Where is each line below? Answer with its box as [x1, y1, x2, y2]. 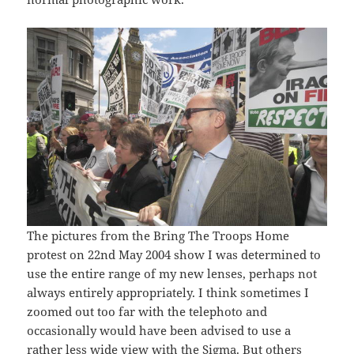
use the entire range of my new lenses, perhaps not [27, 265, 318, 282]
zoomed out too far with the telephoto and [27, 303, 268, 320]
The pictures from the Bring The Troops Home [27, 228, 290, 244]
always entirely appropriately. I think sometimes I [27, 284, 310, 301]
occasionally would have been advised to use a [27, 322, 292, 339]
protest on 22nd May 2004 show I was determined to [27, 247, 322, 263]
